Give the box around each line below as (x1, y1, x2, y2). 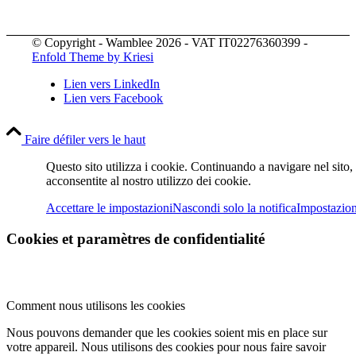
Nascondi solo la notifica (172, 200, 296, 215)
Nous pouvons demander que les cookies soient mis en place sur (6, 326, 327, 340)
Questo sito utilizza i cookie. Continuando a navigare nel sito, (46, 159, 353, 173)
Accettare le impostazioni (46, 200, 172, 215)
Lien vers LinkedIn (64, 76, 161, 91)
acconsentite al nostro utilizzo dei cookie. (46, 173, 251, 188)
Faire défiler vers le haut (25, 132, 145, 146)
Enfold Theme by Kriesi (32, 49, 154, 64)
